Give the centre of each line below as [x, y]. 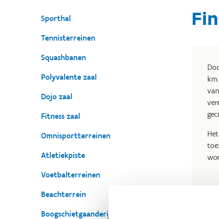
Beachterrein [64, 194]
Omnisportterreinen [76, 136]
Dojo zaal [57, 97]
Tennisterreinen [68, 38]
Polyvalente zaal [69, 77]
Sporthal [56, 18]
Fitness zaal [61, 116]
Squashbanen [64, 57]
